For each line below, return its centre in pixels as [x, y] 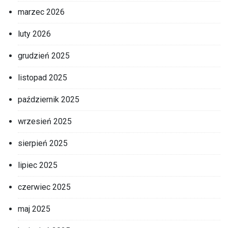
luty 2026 [34, 34]
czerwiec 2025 [44, 187]
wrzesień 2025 [45, 121]
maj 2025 [34, 209]
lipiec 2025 [38, 165]
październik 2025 [49, 99]
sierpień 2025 [43, 143]
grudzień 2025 [44, 55]
